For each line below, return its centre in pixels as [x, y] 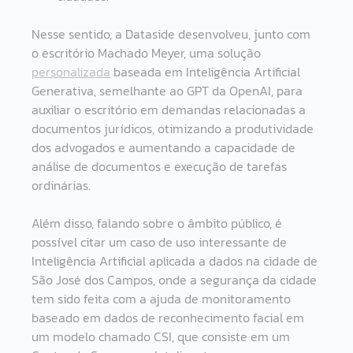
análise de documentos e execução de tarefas [161, 166]
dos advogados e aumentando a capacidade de [165, 147]
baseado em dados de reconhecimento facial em [170, 317]
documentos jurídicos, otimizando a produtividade [175, 128]
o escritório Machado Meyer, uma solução [148, 52]
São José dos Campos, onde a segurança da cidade [176, 279]
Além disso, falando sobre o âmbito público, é [159, 223]
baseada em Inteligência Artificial [207, 71]
